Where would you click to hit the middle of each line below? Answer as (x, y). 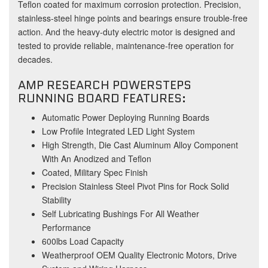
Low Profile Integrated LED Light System (118, 131)
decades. (35, 59)
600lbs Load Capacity (83, 241)
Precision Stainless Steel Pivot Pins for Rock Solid (135, 186)
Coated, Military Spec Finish (95, 172)
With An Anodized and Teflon (97, 158)
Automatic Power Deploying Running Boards (126, 117)
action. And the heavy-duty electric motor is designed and (127, 31)
